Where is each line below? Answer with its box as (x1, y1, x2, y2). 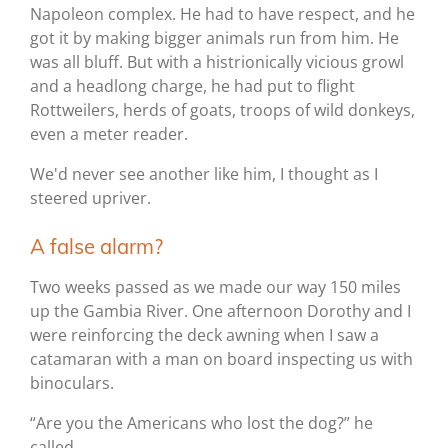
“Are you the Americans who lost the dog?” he (30, 412, 373, 435)
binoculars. (30, 372, 114, 395)
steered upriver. (30, 187, 151, 210)
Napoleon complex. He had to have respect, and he (30, 3, 415, 26)
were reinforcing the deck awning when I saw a (30, 324, 379, 347)
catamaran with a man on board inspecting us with (30, 348, 413, 371)
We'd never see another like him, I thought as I (30, 163, 378, 186)
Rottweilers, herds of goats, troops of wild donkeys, (30, 99, 415, 122)
